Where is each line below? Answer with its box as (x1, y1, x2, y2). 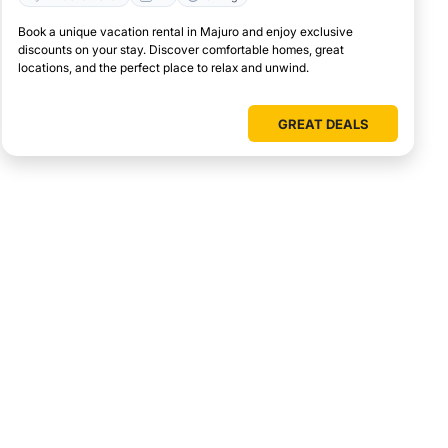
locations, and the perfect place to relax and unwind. (18, 60, 309, 76)
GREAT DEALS (277, 116, 369, 133)
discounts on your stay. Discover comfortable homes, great (18, 42, 344, 58)
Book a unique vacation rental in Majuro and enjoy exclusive (18, 24, 353, 40)
